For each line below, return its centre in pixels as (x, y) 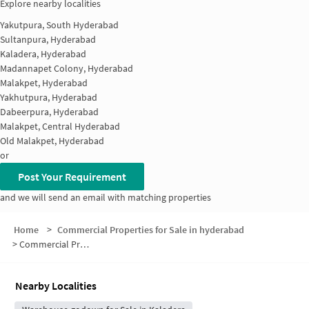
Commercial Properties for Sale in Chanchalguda (50, 244)
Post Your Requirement (72, 177)
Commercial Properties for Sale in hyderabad (150, 229)
